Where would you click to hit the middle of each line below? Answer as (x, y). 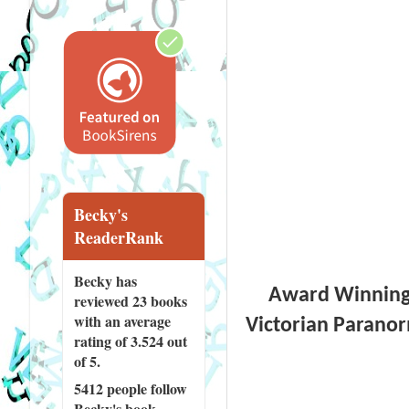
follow (167, 388)
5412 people (110, 388)
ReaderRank (118, 237)
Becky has (105, 280)
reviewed (103, 300)
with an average (122, 320)
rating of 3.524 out (130, 341)
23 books (159, 300)
